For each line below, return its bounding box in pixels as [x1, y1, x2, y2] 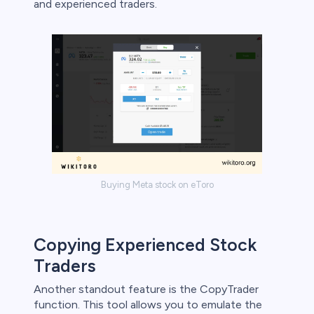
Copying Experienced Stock [34, 234, 257, 256]
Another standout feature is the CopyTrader [34, 282, 259, 296]
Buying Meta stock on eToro [100, 179, 214, 191]
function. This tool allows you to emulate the [34, 298, 262, 312]
